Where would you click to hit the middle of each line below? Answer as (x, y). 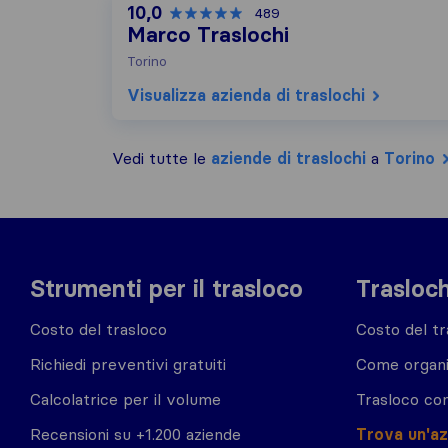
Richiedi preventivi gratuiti (128, 364)
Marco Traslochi (208, 35)
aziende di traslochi (288, 158)
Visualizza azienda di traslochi (246, 95)
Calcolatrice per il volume (125, 399)
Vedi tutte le (161, 158)
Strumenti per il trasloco (166, 288)
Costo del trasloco (98, 329)
